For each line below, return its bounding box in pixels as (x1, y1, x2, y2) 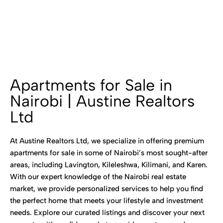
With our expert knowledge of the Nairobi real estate (10, 172, 186, 181)
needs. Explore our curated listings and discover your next (10, 208, 205, 217)
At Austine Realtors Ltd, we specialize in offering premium (10, 136, 204, 145)
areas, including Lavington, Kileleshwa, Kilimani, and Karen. (10, 160, 208, 169)
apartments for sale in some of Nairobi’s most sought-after (10, 148, 208, 157)
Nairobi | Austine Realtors (10, 92, 195, 111)
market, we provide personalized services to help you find (10, 184, 203, 193)
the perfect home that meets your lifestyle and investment (10, 196, 203, 205)
